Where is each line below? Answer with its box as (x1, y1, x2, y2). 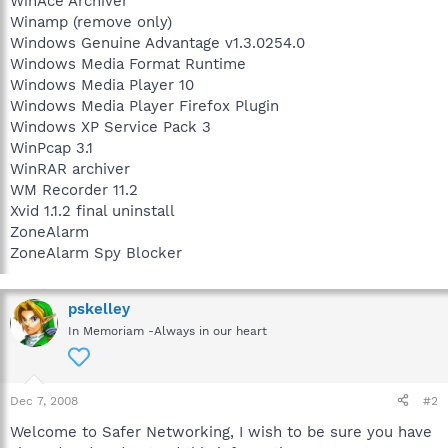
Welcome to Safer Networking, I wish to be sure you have (10, 422, 432, 441)
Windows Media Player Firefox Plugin (10, 96, 279, 115)
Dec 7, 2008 (10, 393, 78, 408)
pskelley (68, 299, 130, 318)
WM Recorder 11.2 (10, 180, 138, 199)
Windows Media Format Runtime (10, 54, 246, 73)
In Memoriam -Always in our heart (68, 323, 267, 338)
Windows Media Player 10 (10, 75, 194, 94)
